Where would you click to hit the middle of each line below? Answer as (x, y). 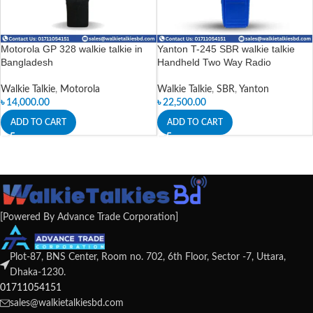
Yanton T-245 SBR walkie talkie (226, 49)
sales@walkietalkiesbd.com (67, 303)
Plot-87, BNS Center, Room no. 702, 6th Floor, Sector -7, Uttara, (148, 257)
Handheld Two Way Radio (214, 62)
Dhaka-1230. (38, 272)
